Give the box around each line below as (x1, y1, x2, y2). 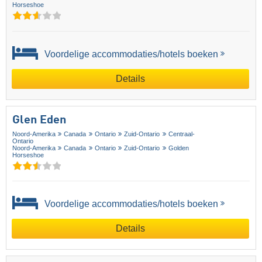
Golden (168, 144, 189, 151)
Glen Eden (12, 114, 66, 126)
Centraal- (168, 130, 195, 137)
